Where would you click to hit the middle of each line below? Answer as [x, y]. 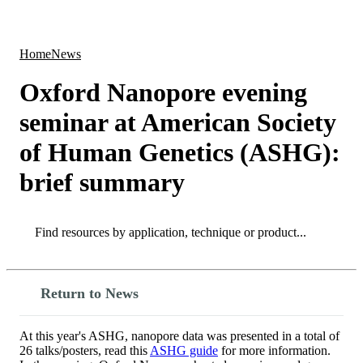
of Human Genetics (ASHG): [180, 153]
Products [152, 20]
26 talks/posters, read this [85, 350]
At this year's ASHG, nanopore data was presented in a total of [179, 335]
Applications [207, 20]
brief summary [102, 183]
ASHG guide [184, 350]
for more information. [276, 350]
